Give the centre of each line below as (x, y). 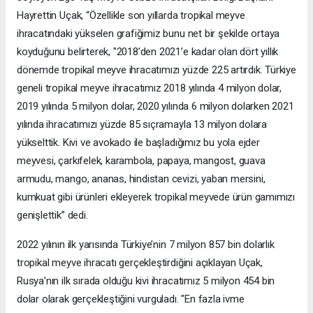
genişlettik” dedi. (52, 216)
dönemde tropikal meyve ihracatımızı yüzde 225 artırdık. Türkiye (156, 70)
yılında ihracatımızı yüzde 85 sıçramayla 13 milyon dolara (142, 125)
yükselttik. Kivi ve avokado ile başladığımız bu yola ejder (138, 143)
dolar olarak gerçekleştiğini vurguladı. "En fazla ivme (131, 299)
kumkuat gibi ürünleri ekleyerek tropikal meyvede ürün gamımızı (156, 197)
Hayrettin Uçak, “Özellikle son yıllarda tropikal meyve (131, 16)
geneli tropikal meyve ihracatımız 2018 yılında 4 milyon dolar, (150, 88)
